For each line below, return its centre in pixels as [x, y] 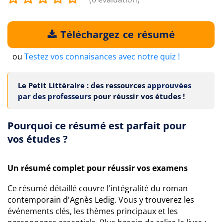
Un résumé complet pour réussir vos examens [98, 168]
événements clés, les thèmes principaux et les [93, 211]
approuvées [169, 85]
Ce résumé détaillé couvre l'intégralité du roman [98, 188]
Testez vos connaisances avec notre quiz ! [102, 56]
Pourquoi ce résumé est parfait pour [97, 126]
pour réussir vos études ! [138, 96]
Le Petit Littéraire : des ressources [83, 85]
